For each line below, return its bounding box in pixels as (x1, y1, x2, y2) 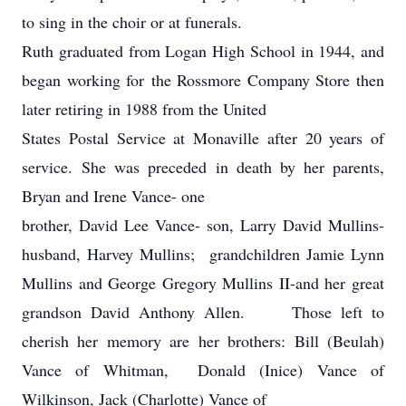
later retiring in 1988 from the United (22, 98, 266, 120)
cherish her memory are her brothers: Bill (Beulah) (22, 330, 384, 352)
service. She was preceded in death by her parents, (22, 156, 384, 178)
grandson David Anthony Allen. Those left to (22, 301, 384, 323)
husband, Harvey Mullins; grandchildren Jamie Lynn (22, 243, 384, 265)
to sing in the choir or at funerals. (22, 11, 242, 33)
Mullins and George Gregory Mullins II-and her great (22, 272, 384, 294)
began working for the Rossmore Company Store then (22, 69, 384, 91)
